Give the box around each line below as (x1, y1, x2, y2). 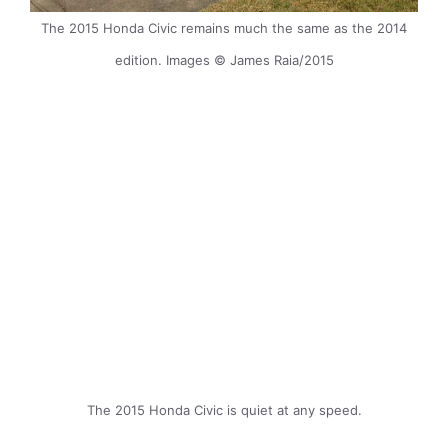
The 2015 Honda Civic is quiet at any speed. (86, 402, 362, 418)
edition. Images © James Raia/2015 (114, 52, 334, 68)
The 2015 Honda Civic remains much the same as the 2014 (41, 20, 407, 36)
